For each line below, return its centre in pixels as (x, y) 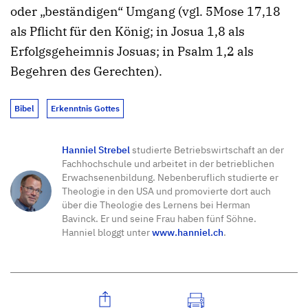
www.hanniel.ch (188, 232)
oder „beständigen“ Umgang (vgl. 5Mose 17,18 (145, 11)
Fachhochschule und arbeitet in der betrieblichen (168, 164)
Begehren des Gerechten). (86, 71)
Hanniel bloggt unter (107, 232)
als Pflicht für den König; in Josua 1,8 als (128, 31)
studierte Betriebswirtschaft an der (207, 150)
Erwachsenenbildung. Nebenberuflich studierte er (170, 177)
